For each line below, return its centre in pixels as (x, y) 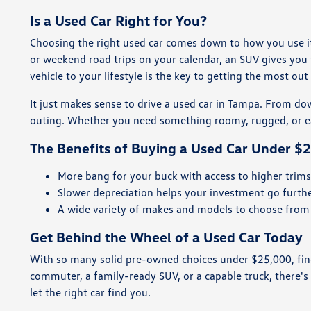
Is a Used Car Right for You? (119, 20)
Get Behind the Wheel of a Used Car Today (167, 237)
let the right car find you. (91, 292)
